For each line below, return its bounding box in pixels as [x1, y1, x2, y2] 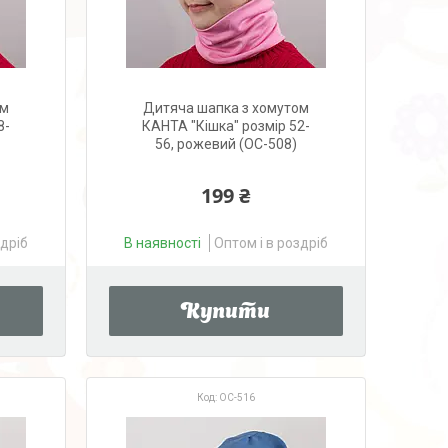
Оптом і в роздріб [213, 235, 328, 251]
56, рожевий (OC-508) [154, 136, 297, 152]
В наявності [123, 235, 201, 251]
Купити [181, 303, 271, 323]
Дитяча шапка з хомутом [142, 100, 309, 116]
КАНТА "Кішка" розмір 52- [141, 118, 310, 134]
